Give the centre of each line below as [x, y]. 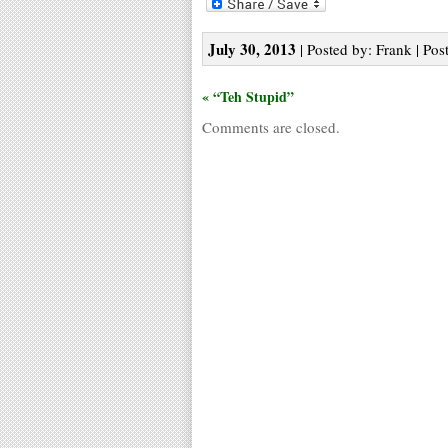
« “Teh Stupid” [248, 96]
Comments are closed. [271, 126]
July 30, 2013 [252, 48]
